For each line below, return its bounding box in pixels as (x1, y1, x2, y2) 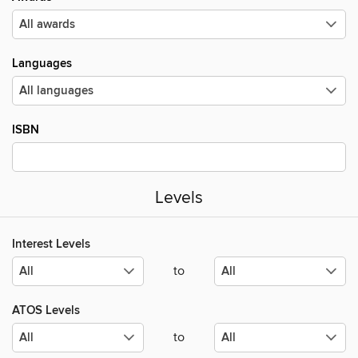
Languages (12, 56, 72, 71)
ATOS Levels (12, 303, 80, 319)
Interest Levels (12, 237, 90, 253)
